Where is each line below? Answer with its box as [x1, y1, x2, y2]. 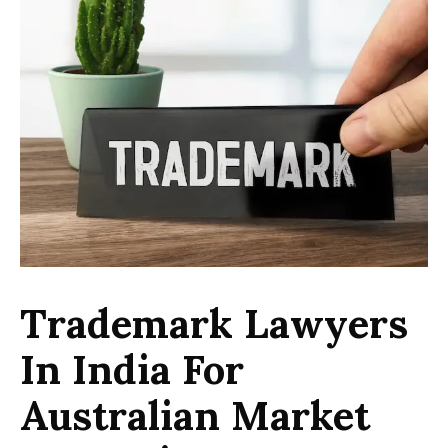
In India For [20, 343, 244, 395]
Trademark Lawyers [20, 297, 408, 349]
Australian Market [20, 389, 370, 441]
